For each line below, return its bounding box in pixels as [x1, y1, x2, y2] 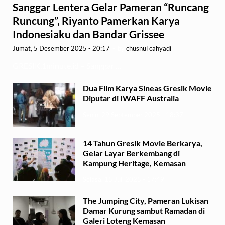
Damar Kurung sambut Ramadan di [83, 205, 205, 215]
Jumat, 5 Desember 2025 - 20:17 [13, 44, 110, 53]
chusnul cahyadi [126, 44, 171, 53]
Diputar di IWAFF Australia [83, 93, 179, 103]
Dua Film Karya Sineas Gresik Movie [83, 83, 212, 93]
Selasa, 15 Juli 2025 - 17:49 [83, 175, 164, 183]
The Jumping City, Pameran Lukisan [83, 195, 208, 205]
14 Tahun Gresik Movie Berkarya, [83, 138, 202, 148]
